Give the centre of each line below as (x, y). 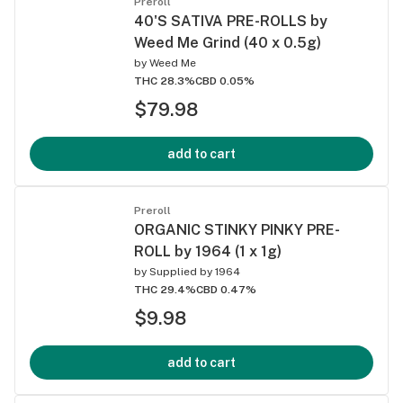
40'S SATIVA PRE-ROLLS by (231, 21)
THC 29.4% (165, 289)
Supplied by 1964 (195, 271)
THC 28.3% (165, 81)
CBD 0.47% (226, 289)
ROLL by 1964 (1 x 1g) (208, 251)
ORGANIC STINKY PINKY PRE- (237, 229)
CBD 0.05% (225, 81)
